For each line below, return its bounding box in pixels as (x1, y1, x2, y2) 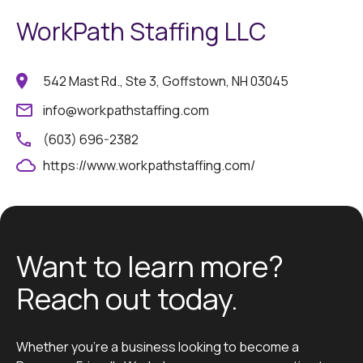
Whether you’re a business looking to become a (16, 338, 299, 356)
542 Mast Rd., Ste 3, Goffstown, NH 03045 (43, 72, 288, 90)
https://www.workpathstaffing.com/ (43, 156, 255, 174)
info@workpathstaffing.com (43, 101, 209, 119)
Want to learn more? (16, 246, 284, 286)
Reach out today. (16, 279, 238, 318)
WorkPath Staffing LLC (16, 15, 267, 48)
